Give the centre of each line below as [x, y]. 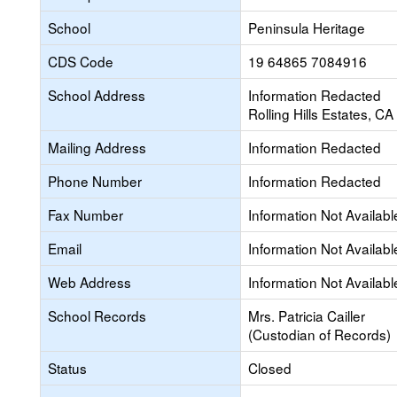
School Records [97, 315]
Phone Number [95, 181]
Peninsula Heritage [307, 27]
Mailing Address [97, 147]
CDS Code [81, 61]
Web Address [90, 282]
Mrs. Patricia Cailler [307, 315]
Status [67, 368]
